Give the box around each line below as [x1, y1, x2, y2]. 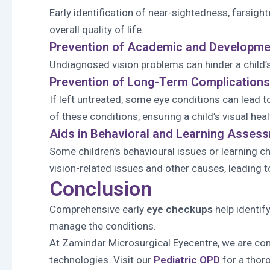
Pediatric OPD [154, 254, 220, 266]
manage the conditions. [49, 220, 156, 232]
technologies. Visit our [49, 254, 154, 266]
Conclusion [49, 177, 152, 201]
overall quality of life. [49, 24, 144, 36]
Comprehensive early [49, 203, 146, 215]
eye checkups [146, 203, 213, 215]
